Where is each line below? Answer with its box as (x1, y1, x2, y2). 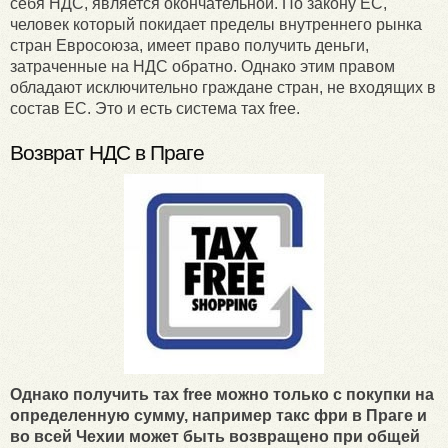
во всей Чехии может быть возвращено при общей (10, 428, 420, 446)
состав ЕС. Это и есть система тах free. (10, 100, 300, 118)
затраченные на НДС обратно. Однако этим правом (10, 58, 395, 76)
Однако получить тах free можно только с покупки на (10, 386, 434, 404)
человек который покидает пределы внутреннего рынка (10, 16, 422, 34)
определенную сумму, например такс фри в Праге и (10, 407, 427, 425)
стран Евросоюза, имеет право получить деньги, (10, 37, 369, 55)
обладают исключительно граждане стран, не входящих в (10, 79, 436, 97)
